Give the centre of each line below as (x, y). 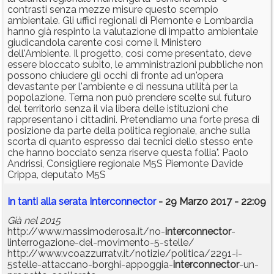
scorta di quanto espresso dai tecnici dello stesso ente (130, 142)
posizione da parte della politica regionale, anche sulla (129, 131)
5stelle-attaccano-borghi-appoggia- (90, 265)
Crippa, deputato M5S (57, 175)
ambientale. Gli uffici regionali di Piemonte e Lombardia (130, 21)
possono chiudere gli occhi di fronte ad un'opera (115, 76)
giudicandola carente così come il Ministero (105, 43)
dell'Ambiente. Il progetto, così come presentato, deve (129, 54)
